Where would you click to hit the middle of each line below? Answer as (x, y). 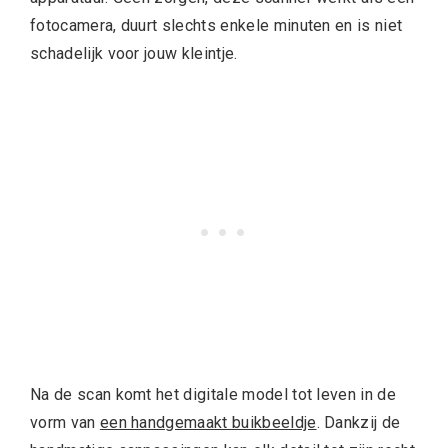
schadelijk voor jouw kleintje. (136, 53)
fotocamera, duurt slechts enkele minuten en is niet (216, 25)
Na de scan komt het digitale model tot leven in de (213, 394)
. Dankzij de (358, 422)
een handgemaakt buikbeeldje (208, 422)
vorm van (65, 422)
